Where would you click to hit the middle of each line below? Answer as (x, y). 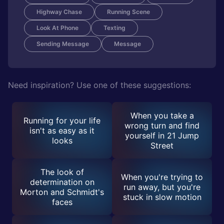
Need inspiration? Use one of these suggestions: (99, 85)
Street (162, 145)
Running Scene (128, 12)
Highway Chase (59, 12)
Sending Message (63, 44)
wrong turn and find (162, 125)
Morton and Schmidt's (62, 192)
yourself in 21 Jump (162, 135)
